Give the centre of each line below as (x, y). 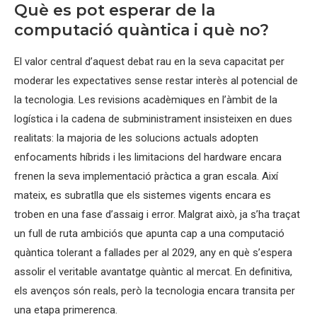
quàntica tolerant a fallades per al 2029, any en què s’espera (153, 253)
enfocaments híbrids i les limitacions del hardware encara (148, 157)
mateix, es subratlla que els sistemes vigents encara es (143, 195)
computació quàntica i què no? (142, 30)
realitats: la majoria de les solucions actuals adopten (136, 138)
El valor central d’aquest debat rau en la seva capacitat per (149, 62)
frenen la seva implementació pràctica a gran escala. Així (146, 176)
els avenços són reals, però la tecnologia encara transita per (155, 291)
